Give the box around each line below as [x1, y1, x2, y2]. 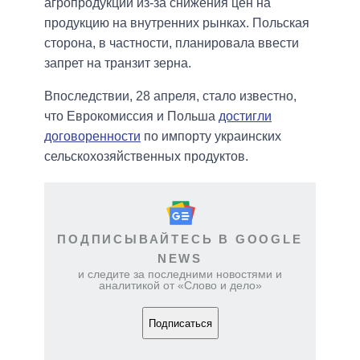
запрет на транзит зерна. [44, 56, 191, 71]
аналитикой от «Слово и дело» [98, 279, 262, 292]
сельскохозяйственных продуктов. [44, 149, 248, 164]
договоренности [44, 129, 141, 144]
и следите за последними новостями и [78, 268, 282, 281]
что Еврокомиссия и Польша [44, 109, 219, 124]
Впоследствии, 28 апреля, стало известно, [44, 89, 297, 104]
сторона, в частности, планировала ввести [44, 36, 299, 51]
